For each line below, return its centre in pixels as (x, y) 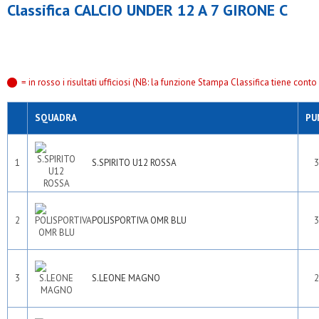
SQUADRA (56, 118)
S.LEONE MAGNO (126, 278)
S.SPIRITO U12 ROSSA (134, 163)
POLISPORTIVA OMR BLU (139, 220)
